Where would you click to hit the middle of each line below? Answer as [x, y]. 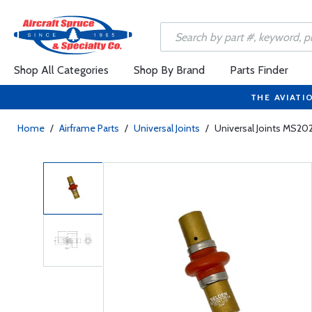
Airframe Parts [89, 128]
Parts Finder [259, 70]
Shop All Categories [61, 70]
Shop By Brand [169, 70]
